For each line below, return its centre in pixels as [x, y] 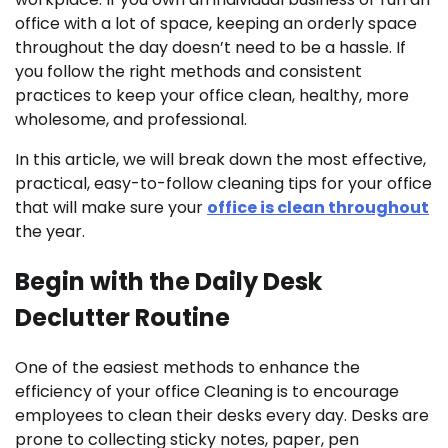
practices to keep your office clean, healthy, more [212, 96]
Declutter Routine [122, 318]
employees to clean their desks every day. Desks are [222, 416]
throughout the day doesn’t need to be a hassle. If [210, 48]
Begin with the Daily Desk [168, 282]
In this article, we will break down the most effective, [220, 160]
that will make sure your [111, 208]
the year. [50, 232]
